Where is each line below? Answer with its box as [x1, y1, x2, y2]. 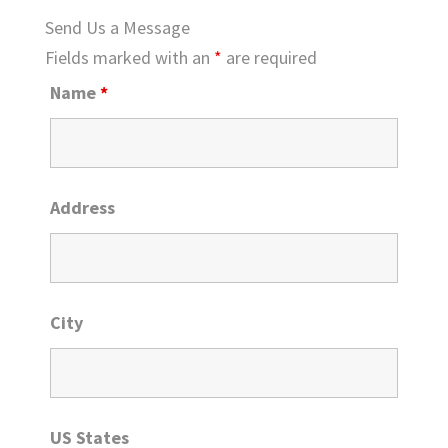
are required [222, 46, 317, 69]
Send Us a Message [45, 16, 190, 39]
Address [50, 196, 115, 219]
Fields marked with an [45, 46, 214, 69]
